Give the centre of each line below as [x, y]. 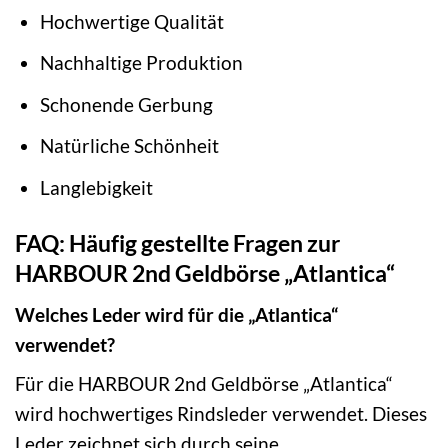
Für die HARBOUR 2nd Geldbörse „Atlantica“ [204, 384]
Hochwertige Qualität [132, 21]
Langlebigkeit [97, 187]
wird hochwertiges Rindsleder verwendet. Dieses [221, 414]
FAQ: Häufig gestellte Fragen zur [177, 243]
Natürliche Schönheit [130, 146]
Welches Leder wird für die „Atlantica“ [176, 314]
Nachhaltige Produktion [142, 63]
